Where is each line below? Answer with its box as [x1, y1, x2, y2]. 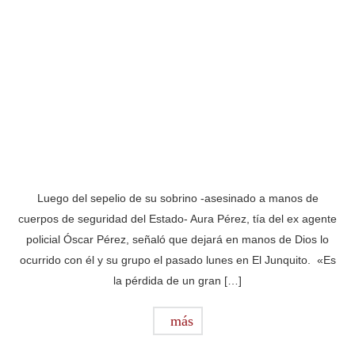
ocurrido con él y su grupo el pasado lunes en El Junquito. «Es [19, 253, 336, 266]
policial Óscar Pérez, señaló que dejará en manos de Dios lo [26, 232, 329, 246]
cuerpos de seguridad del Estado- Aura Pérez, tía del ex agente [18, 212, 337, 225]
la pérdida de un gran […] [113, 273, 242, 287]
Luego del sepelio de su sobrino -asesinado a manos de [36, 191, 319, 204]
